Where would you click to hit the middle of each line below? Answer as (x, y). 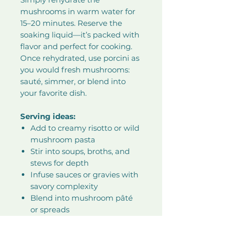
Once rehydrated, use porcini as (80, 58)
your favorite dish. (53, 93)
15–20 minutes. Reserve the (71, 23)
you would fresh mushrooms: (75, 70)
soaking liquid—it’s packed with (80, 35)
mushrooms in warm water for (78, 11)
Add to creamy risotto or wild (85, 128)
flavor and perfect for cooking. (76, 46)
